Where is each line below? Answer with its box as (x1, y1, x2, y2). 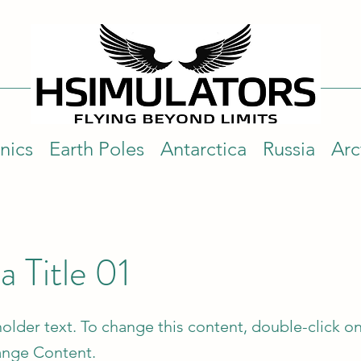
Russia (263, 136, 315, 160)
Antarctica (160, 136, 247, 160)
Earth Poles (49, 136, 144, 160)
